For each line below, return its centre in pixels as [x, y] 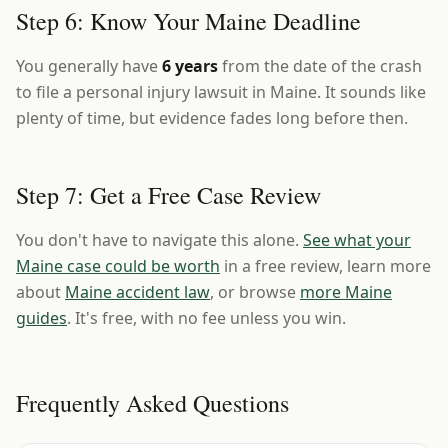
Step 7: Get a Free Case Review [168, 195]
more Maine [346, 292]
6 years [190, 66]
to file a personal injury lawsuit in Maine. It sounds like [221, 92]
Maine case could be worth [118, 266]
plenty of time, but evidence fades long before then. [212, 118]
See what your [357, 240]
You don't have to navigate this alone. [159, 240]
